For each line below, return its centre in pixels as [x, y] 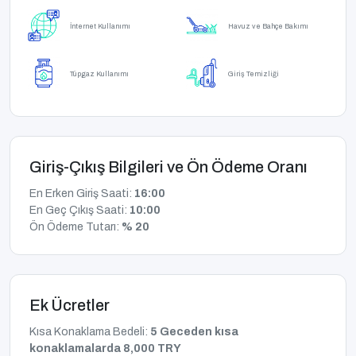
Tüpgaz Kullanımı [99, 74]
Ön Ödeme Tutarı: [75, 227]
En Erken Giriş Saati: [82, 194]
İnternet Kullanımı [100, 27]
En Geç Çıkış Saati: [79, 211]
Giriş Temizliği [253, 74]
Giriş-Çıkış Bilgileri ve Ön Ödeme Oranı [168, 167]
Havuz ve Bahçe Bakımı [268, 27]
